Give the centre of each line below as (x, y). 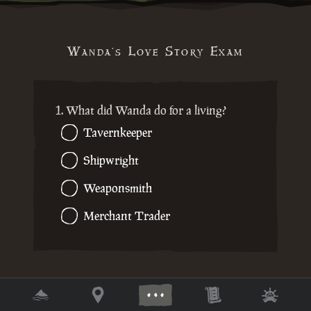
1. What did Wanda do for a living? (141, 111)
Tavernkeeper (118, 133)
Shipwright (111, 161)
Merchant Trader (127, 216)
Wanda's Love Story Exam (155, 52)
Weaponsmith (118, 188)
